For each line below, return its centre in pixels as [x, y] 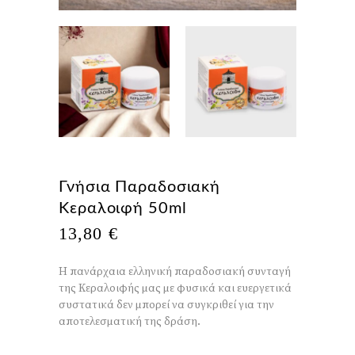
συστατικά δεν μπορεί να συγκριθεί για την [166, 305]
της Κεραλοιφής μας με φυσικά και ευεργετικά [175, 288]
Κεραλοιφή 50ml [123, 208]
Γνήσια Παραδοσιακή [140, 187]
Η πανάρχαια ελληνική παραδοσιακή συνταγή [175, 272]
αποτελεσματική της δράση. [130, 322]
